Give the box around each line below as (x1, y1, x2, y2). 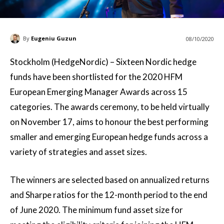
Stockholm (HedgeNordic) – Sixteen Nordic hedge (10, 56, 196, 67)
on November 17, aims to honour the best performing (10, 116, 208, 127)
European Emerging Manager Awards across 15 (10, 86, 187, 97)
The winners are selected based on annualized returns (10, 174, 209, 185)
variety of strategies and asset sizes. (10, 146, 147, 157)
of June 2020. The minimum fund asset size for (10, 204, 183, 215)
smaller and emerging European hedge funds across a (10, 131, 208, 142)
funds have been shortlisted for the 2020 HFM (10, 71, 182, 82)
